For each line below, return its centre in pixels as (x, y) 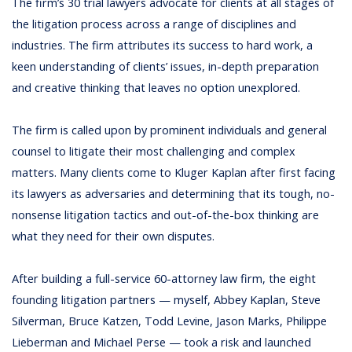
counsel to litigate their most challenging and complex (154, 151)
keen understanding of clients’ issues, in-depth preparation (166, 66)
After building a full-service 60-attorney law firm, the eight (164, 278)
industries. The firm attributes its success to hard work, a (163, 45)
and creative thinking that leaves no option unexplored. (156, 87)
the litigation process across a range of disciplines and (154, 24)
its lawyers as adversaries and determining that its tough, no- (174, 193)
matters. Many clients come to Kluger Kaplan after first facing (174, 172)
